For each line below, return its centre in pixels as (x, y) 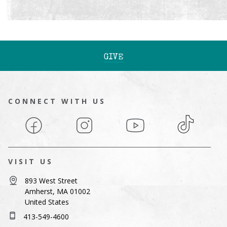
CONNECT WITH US (57, 101)
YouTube (142, 121)
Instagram (93, 121)
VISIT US (31, 162)
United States (47, 202)
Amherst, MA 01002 (58, 192)
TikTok (189, 121)
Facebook (41, 121)
